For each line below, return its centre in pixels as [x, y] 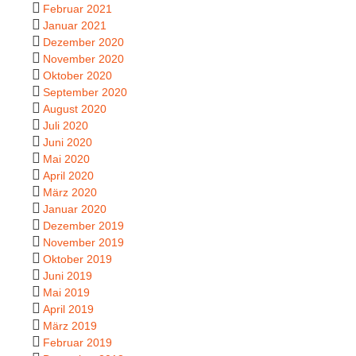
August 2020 [75, 108]
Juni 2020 [68, 142]
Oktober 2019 [77, 259]
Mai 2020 [66, 159]
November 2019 [83, 242]
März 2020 [70, 192]
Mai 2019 [66, 292]
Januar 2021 [75, 25]
